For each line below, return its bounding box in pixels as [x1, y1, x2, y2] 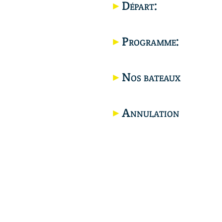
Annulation [122, 105, 179, 121]
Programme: [122, 34, 179, 50]
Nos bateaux [122, 69, 181, 85]
